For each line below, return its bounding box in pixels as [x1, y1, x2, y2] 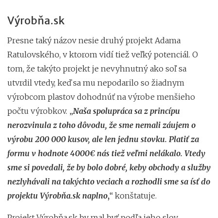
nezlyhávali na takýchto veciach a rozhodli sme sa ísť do [7, 176, 210, 186]
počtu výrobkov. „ [7, 106, 73, 116]
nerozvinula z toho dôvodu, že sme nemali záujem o [7, 120, 196, 130]
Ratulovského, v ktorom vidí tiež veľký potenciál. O [7, 49, 198, 59]
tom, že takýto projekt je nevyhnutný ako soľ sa [7, 63, 186, 73]
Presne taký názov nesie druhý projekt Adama [7, 35, 181, 45]
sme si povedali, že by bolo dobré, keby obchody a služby [7, 162, 211, 172]
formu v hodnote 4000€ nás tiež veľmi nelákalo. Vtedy [7, 148, 205, 158]
